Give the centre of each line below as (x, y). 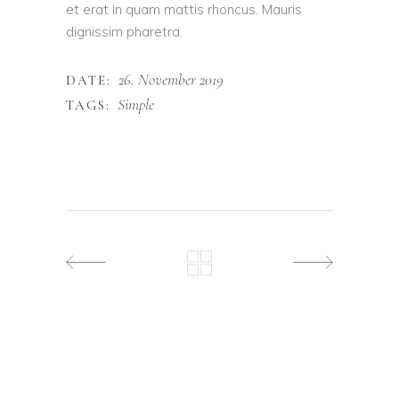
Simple (135, 104)
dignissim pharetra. (124, 32)
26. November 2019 (171, 79)
